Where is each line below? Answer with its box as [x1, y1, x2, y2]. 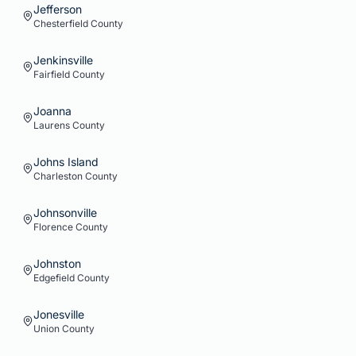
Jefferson [33, 2, 82, 16]
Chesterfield [33, 17, 88, 29]
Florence [33, 221, 73, 233]
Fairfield [33, 68, 70, 80]
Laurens [33, 119, 70, 131]
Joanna [33, 104, 72, 118]
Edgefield [33, 272, 75, 284]
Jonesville [33, 308, 84, 321]
